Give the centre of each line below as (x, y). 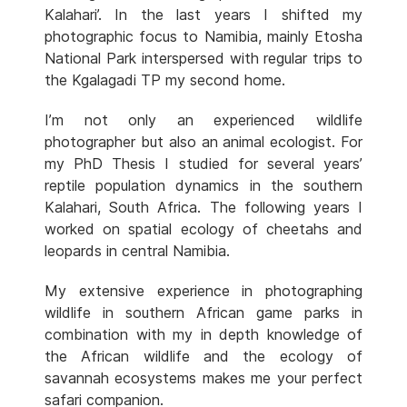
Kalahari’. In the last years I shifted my (203, 15)
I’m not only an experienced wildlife (203, 120)
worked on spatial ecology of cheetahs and (203, 229)
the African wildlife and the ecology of (203, 357)
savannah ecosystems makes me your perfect (203, 378)
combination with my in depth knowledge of (203, 335)
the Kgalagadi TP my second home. (165, 80)
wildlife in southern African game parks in (203, 313)
